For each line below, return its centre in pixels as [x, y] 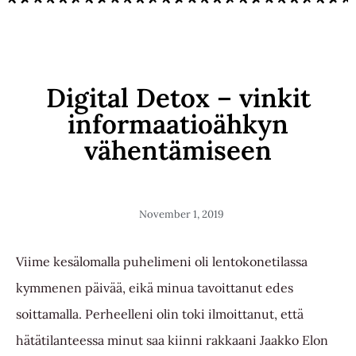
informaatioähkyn [178, 124]
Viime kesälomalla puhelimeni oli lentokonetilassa [162, 261]
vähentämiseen [178, 150]
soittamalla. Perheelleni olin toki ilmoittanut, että [160, 313]
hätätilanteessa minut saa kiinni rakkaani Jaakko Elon [172, 340]
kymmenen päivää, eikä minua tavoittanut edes [155, 287]
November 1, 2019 [181, 214]
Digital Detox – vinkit [178, 97]
